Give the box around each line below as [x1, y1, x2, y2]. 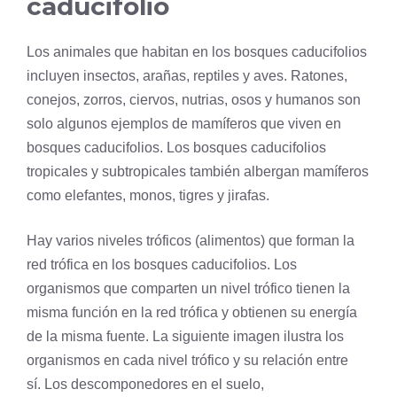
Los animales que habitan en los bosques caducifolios [27, 44, 367, 60]
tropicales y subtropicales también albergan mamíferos [27, 164, 369, 180]
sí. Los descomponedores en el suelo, [27, 377, 264, 393]
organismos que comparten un [27, 281, 221, 297]
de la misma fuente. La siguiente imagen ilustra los [27, 329, 344, 345]
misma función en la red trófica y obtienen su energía [27, 305, 357, 321]
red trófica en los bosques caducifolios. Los [27, 257, 297, 273]
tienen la [292, 281, 350, 297]
